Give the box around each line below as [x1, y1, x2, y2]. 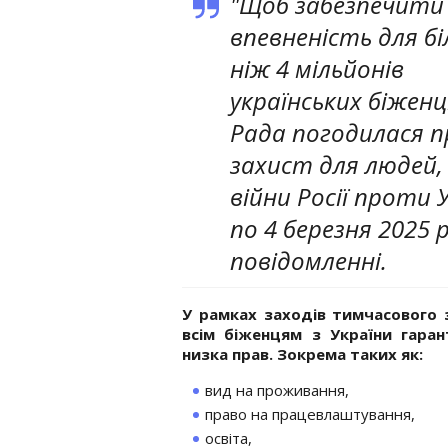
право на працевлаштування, [205, 403, 415, 424]
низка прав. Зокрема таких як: [182, 343, 423, 364]
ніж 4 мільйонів [230, 51, 404, 85]
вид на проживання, [205, 379, 349, 400]
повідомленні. [230, 243, 387, 277]
